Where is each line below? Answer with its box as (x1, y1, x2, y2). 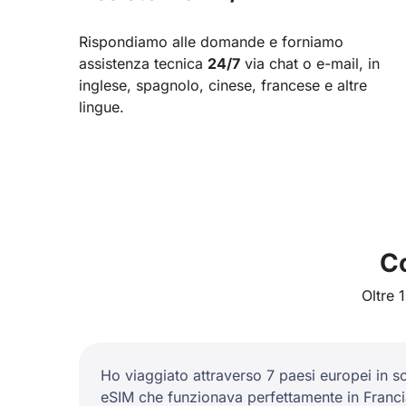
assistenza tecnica (79, 53, 208, 72)
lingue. (79, 97, 124, 116)
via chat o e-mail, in (240, 53, 380, 72)
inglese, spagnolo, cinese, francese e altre (79, 75, 367, 94)
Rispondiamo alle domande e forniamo (79, 32, 343, 51)
